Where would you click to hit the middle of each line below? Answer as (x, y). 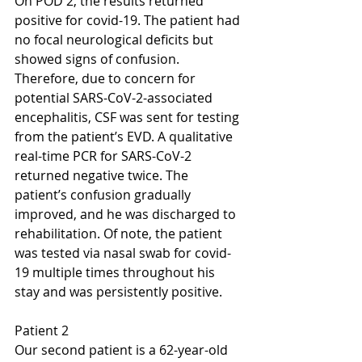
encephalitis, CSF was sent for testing (128, 117)
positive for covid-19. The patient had (129, 20)
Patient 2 (42, 330)
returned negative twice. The (103, 175)
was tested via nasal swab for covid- (123, 253)
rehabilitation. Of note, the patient (120, 233)
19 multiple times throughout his (116, 272)
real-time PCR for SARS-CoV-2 (105, 156)
